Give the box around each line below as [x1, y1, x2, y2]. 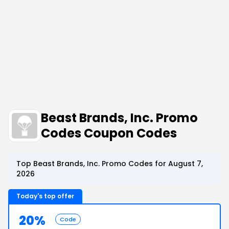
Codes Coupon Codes [41, 125, 177, 142]
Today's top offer [16, 192, 74, 200]
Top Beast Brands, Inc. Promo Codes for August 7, [16, 158, 203, 169]
